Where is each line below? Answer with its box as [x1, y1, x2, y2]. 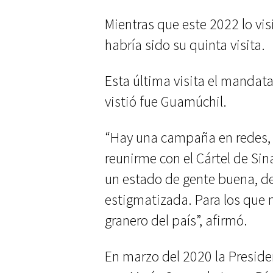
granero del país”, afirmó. [105, 211, 247, 230]
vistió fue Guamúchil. [105, 92, 227, 111]
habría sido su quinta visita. [105, 35, 265, 54]
